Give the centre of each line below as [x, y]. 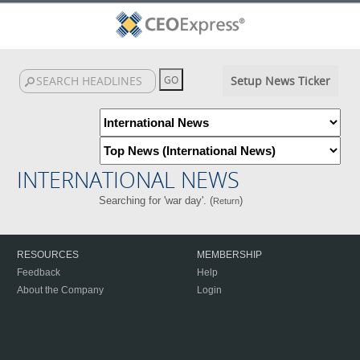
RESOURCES [48, 255]
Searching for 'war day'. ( [156, 200]
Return [227, 201]
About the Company [60, 290]
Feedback [39, 272]
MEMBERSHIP [229, 255]
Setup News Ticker [280, 81]
